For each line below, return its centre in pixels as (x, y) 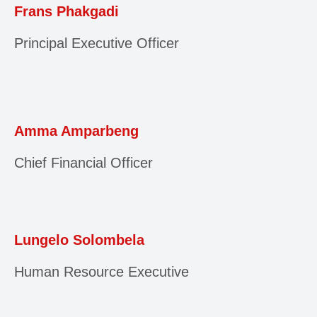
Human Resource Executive (102, 271)
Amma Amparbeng (76, 131)
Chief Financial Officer (83, 162)
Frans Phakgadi (67, 12)
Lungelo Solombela (79, 240)
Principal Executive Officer (97, 44)
